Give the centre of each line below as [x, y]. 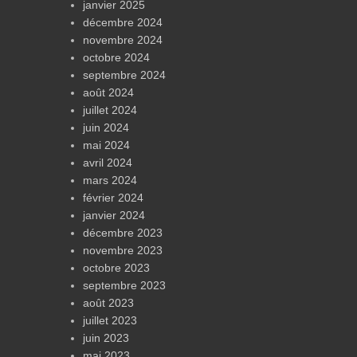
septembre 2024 [124, 75]
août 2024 [108, 93]
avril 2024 [108, 163]
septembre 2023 [124, 286]
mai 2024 [106, 145]
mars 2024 [110, 180]
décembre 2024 [123, 23]
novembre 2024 [123, 40]
